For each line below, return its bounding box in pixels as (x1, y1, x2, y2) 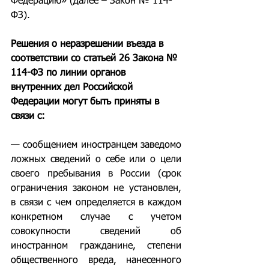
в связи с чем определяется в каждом (11, 198, 181, 208)
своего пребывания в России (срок (11, 169, 181, 179)
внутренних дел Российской (11, 83, 136, 92)
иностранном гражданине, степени (11, 241, 181, 251)
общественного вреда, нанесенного (11, 256, 181, 265)
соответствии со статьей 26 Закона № (11, 54, 180, 64)
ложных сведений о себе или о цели (11, 155, 181, 165)
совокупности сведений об (11, 227, 181, 237)
